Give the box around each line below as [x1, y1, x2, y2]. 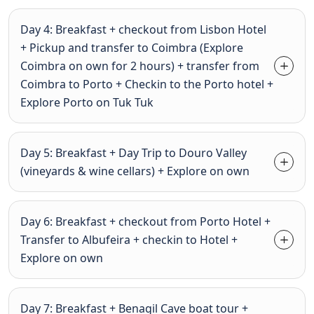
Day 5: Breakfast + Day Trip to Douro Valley [20, 145, 247, 161]
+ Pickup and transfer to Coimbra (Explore [20, 40, 243, 55]
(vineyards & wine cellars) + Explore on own [20, 163, 250, 179]
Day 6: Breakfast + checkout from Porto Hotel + [20, 214, 271, 229]
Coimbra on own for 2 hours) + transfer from [20, 58, 259, 74]
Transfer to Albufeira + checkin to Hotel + [20, 232, 238, 247]
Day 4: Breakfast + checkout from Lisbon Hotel [20, 22, 266, 37]
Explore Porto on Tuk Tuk [20, 95, 153, 110]
